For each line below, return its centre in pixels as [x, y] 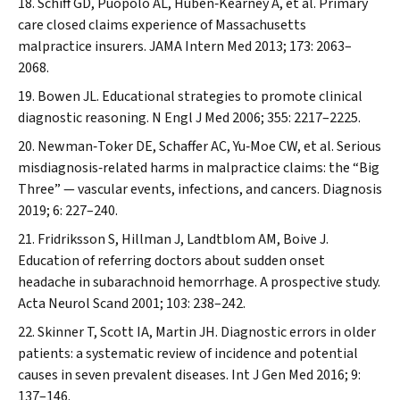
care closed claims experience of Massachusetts [162, 25]
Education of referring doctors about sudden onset [171, 261]
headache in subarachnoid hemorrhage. [139, 282]
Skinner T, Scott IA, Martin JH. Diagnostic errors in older [207, 332]
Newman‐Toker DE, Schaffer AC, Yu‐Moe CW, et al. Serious [209, 146]
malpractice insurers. [83, 46]
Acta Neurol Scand [73, 304]
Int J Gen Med [272, 375]
